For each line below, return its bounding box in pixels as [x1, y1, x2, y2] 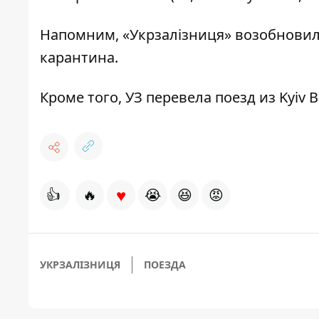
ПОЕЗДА [144, 258, 186, 272]
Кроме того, [40, 88, 125, 108]
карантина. [40, 48, 118, 68]
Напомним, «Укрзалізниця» [40, 25, 235, 45]
